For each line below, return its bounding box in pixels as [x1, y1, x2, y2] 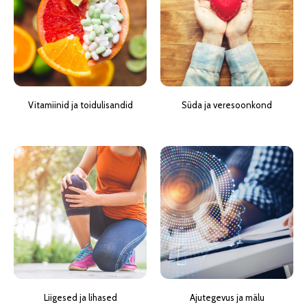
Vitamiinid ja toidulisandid [27, 99, 133, 110]
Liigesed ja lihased [43, 292, 117, 303]
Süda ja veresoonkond [182, 99, 272, 110]
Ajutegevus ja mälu [189, 292, 265, 303]
